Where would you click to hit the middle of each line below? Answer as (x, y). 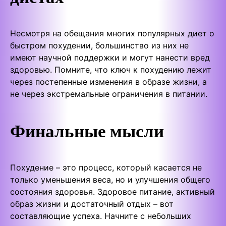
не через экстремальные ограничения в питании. (109, 94)
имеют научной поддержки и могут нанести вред (110, 58)
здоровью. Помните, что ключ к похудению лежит (111, 70)
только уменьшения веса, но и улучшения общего (110, 180)
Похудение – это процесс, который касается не (106, 168)
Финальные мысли (87, 131)
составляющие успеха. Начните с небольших (101, 216)
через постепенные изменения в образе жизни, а (108, 82)
